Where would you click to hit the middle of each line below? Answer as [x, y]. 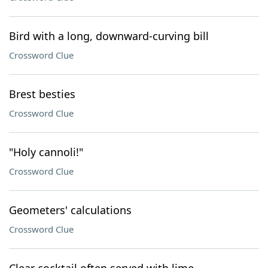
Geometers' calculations [70, 210]
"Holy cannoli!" [46, 152]
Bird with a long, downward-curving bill [109, 36]
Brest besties [42, 94]
